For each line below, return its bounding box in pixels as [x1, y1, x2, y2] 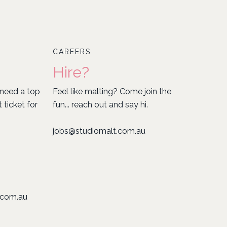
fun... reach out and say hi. [53, 100, 148, 109]
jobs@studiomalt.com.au [53, 126, 145, 136]
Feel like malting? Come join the [53, 87, 171, 96]
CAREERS [53, 48, 91, 56]
